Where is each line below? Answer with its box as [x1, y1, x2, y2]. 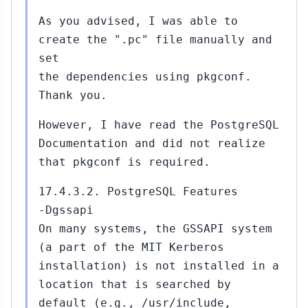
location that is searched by [38, 278, 231, 291]
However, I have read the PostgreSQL [38, 118, 279, 131]
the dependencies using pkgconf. [38, 70, 252, 83]
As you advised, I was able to [38, 14, 238, 27]
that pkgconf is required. [38, 155, 210, 168]
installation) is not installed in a [38, 259, 279, 272]
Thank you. [38, 89, 107, 102]
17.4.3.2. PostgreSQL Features [38, 185, 238, 198]
